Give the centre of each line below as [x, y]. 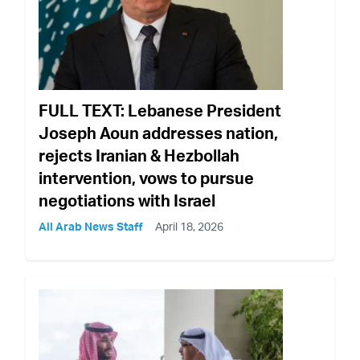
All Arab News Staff [91, 226]
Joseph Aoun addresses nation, [158, 133]
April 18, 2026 [189, 226]
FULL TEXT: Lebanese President [160, 110]
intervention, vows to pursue [146, 178]
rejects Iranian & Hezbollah [139, 155]
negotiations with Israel [127, 200]
